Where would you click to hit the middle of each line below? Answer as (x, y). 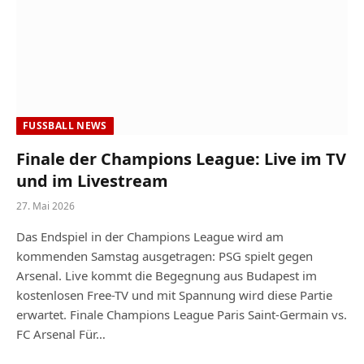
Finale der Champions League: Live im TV (181, 158)
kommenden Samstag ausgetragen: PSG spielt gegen (165, 256)
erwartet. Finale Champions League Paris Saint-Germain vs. (182, 314)
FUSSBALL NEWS (62, 125)
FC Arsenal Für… (61, 334)
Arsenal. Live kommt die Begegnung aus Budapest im (167, 275)
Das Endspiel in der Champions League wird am (150, 236)
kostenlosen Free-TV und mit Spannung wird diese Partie (174, 295)
